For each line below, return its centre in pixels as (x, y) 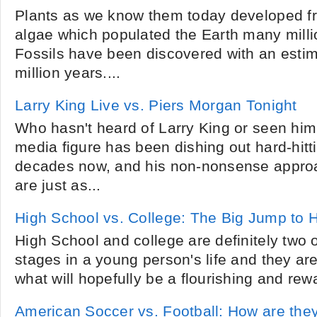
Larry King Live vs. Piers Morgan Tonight (156, 105)
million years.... (68, 73)
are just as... (58, 185)
